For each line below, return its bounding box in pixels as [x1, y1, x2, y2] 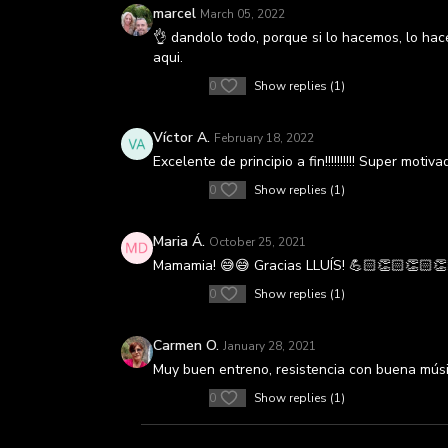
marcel [153, 4, 196, 23]
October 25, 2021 [209, 234, 306, 250]
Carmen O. [153, 336, 219, 355]
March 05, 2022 [200, 6, 285, 22]
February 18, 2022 [214, 130, 314, 146]
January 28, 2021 [223, 338, 316, 354]
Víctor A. [153, 128, 210, 147]
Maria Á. [153, 232, 205, 251]
